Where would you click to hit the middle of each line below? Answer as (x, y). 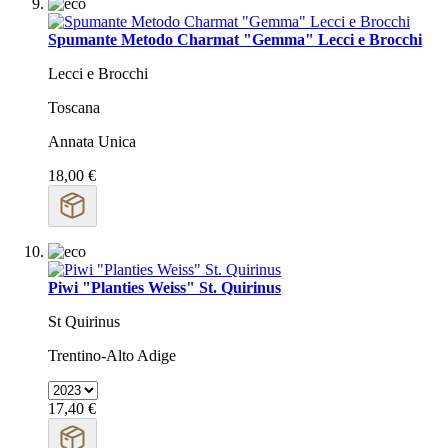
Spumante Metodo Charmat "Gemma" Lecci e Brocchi (235, 40)
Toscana (74, 108)
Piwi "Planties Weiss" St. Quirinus (164, 288)
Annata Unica (92, 142)
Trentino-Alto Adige (112, 356)
